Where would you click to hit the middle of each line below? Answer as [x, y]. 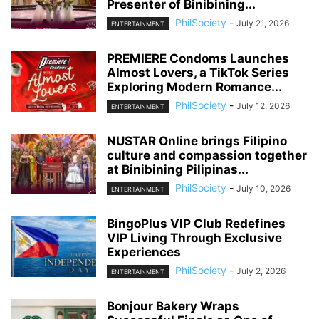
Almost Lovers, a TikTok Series [198, 72]
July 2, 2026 [261, 271]
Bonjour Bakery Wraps [173, 307]
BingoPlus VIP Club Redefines [196, 224]
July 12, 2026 [263, 105]
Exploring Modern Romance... [194, 87]
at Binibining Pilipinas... [178, 169]
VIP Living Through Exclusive [194, 238]
